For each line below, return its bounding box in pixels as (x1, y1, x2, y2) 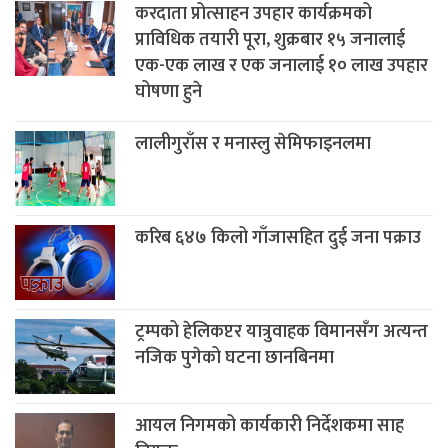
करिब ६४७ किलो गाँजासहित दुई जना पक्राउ (135, 222, 421, 253)
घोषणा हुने (135, 76, 202, 107)
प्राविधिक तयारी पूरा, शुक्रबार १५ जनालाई (135, 24, 405, 55)
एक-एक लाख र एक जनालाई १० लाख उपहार (135, 50, 428, 81)
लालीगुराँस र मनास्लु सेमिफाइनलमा (135, 128, 371, 159)
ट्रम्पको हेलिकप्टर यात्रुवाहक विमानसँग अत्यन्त (135, 316, 428, 347)
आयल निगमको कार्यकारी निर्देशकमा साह (135, 410, 404, 441)
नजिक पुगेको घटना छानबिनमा (135, 342, 334, 373)
